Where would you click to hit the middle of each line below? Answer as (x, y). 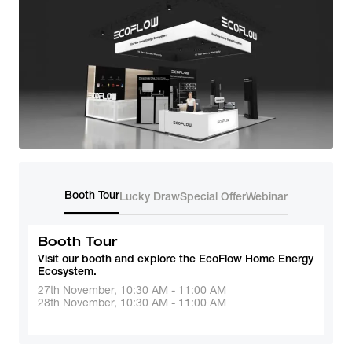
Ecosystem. (67, 271)
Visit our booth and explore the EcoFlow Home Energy (176, 258)
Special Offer (213, 196)
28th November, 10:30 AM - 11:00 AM (132, 302)
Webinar (267, 196)
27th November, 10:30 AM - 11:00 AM (132, 290)
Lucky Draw (150, 196)
